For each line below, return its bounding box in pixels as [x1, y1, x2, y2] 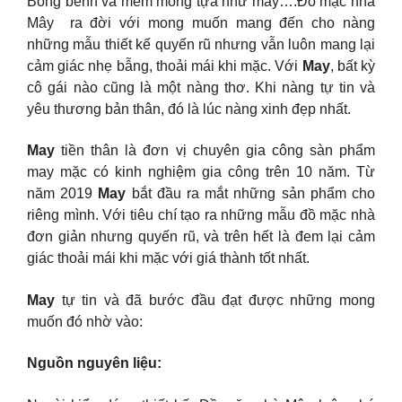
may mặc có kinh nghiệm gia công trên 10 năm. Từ [27, 164, 375, 180]
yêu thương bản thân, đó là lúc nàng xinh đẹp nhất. [27, 100, 351, 117]
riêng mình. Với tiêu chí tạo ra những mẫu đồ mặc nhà [27, 207, 375, 223]
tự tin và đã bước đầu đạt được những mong [55, 292, 375, 308]
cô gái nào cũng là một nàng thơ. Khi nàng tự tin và [27, 79, 375, 95]
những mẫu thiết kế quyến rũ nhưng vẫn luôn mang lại [27, 36, 375, 52]
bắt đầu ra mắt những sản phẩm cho [126, 186, 376, 202]
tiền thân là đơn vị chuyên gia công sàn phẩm [55, 143, 375, 159]
